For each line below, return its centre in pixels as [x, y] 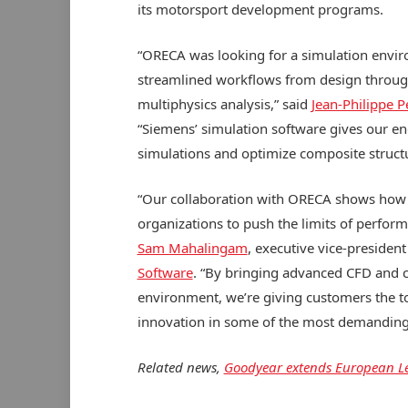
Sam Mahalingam [192, 248]
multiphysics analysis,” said [224, 104]
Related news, [180, 367]
